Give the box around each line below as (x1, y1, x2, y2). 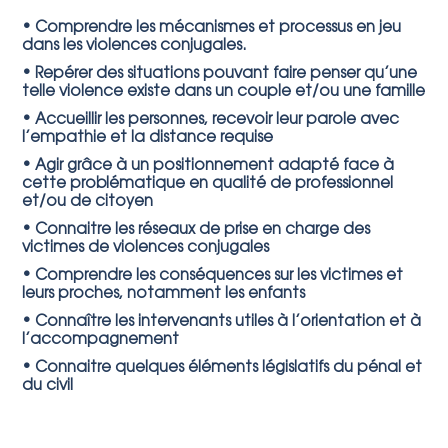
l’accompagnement (22, 333, 180, 348)
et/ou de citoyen (22, 195, 154, 210)
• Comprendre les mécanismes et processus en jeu (22, 21, 402, 36)
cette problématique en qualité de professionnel (22, 177, 394, 192)
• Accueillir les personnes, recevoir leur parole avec (22, 113, 400, 128)
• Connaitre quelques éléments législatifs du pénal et (22, 361, 423, 376)
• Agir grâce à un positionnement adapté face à (22, 159, 395, 174)
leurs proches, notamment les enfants (22, 287, 306, 302)
